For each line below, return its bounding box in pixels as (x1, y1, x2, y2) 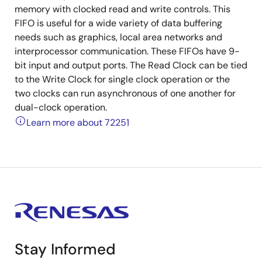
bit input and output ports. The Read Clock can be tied (15, 59, 247, 71)
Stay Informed (15, 239, 116, 259)
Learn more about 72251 (26, 116, 129, 129)
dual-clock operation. (15, 101, 107, 113)
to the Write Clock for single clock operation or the (15, 73, 230, 85)
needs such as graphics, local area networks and (15, 31, 222, 43)
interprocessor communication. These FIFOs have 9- (15, 45, 240, 57)
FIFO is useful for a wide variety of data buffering (15, 17, 222, 29)
